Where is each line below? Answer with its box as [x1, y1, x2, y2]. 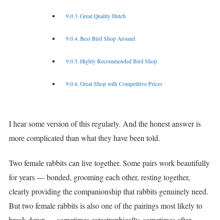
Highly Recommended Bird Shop [80, 57, 158, 65]
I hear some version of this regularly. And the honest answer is [9, 118, 201, 129]
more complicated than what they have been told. [9, 132, 160, 143]
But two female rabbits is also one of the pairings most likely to [9, 200, 202, 211]
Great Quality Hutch [80, 12, 126, 20]
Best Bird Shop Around [80, 34, 136, 42]
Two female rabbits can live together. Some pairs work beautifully [9, 158, 210, 168]
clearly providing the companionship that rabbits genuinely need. [9, 186, 208, 197]
